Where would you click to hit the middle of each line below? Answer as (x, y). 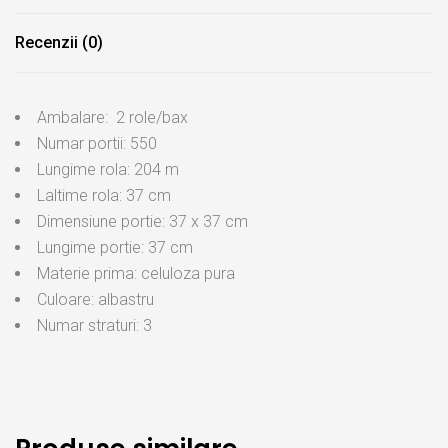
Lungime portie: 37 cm (115, 248)
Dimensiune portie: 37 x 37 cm (142, 222)
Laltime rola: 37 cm (104, 196)
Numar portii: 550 (97, 144)
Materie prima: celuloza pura (136, 274)
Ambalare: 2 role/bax (112, 118)
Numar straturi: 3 (94, 326)
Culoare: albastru (95, 300)
